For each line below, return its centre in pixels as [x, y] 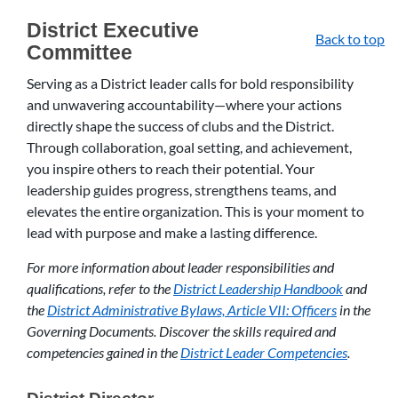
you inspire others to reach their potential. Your [171, 168]
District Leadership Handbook [258, 288]
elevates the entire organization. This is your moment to [195, 211]
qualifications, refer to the [100, 288]
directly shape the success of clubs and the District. [180, 126]
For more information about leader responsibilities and [180, 267]
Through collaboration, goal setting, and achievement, [189, 147]
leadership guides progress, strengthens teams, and [182, 190]
